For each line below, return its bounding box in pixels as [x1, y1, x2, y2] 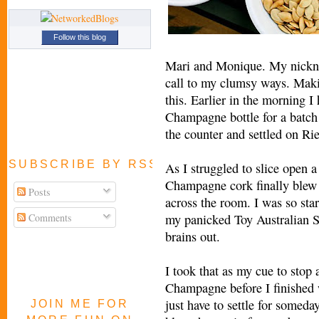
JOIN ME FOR [30, 297, 130, 310]
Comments [26, 210, 73, 224]
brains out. [165, 227, 220, 245]
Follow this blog [53, 33, 106, 42]
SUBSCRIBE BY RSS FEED [9, 157, 206, 171]
